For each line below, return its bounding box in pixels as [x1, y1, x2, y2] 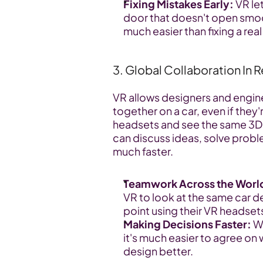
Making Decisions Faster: [123, 217, 251, 231]
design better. [123, 244, 193, 258]
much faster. [113, 144, 173, 158]
